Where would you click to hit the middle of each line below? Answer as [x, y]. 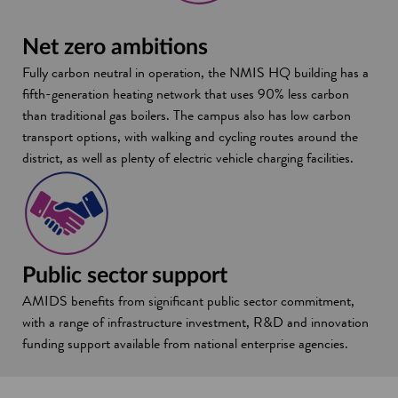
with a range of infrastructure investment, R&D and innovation [195, 322]
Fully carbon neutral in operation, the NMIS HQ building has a [195, 72]
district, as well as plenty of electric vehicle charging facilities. [188, 158]
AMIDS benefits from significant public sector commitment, [188, 301]
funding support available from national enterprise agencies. [187, 343]
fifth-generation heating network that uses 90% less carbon [186, 94]
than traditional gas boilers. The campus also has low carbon [187, 115]
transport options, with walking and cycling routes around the [190, 136]
